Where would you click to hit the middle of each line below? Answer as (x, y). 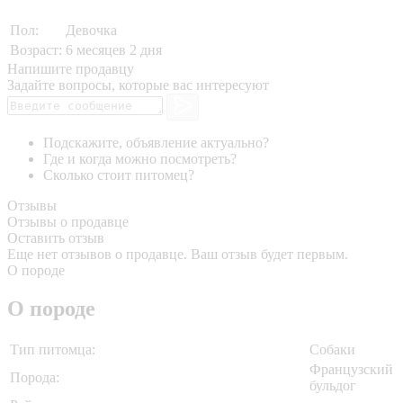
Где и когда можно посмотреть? (140, 159)
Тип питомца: (53, 350)
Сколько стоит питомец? (119, 175)
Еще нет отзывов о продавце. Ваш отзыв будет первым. (178, 255)
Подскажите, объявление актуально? (156, 143)
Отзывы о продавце (68, 222)
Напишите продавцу (71, 68)
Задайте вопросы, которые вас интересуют (138, 85)
